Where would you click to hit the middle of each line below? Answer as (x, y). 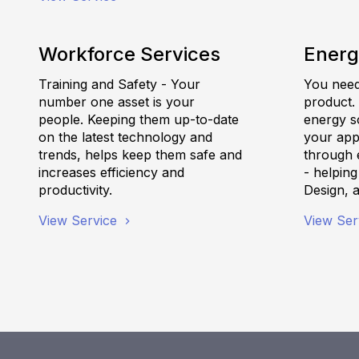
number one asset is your (117, 101)
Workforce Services (129, 54)
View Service (80, 220)
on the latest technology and (125, 137)
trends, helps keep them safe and (140, 154)
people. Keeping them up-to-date (139, 119)
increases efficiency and (111, 172)
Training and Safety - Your (119, 84)
